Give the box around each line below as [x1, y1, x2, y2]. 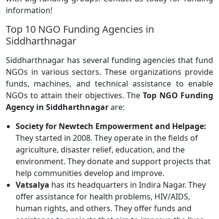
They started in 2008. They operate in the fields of [16, 132, 198, 144]
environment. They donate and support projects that [16, 156, 211, 167]
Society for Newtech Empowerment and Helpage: [16, 121, 206, 132]
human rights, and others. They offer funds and [16, 203, 192, 214]
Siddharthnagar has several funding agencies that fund [6, 55, 213, 66]
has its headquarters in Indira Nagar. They [51, 179, 206, 191]
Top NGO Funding [143, 90, 213, 101]
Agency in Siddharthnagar [6, 102, 109, 113]
